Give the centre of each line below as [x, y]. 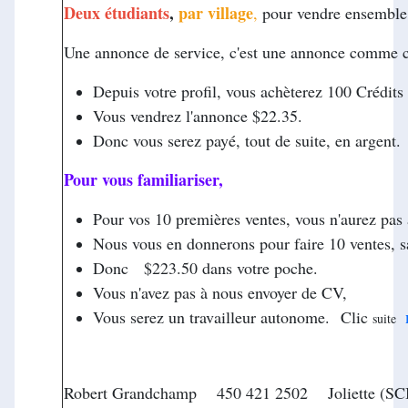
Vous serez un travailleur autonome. [214, 316]
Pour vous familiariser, [143, 179]
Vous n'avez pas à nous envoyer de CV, [223, 292]
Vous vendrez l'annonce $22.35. [198, 115]
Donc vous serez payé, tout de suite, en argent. [247, 140]
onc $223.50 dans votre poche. [211, 267]
